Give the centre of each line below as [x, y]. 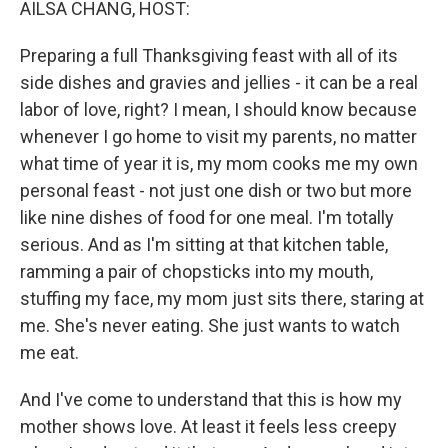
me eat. [49, 352]
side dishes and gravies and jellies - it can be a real [219, 82]
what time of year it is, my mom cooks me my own [219, 163]
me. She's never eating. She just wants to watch [210, 325]
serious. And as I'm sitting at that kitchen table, [204, 244]
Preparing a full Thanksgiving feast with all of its [209, 55]
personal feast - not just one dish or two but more [216, 190]
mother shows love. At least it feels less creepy [208, 426]
